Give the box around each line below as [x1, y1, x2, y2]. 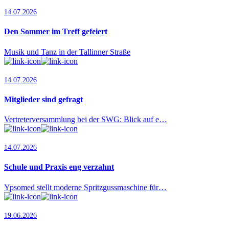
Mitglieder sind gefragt [4, 95, 83, 104]
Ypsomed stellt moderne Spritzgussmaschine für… [4, 182, 167, 192]
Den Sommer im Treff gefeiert [4, 27, 107, 36]
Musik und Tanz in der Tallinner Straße [4, 47, 130, 56]
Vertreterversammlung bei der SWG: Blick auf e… [4, 115, 167, 124]
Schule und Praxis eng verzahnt [4, 163, 114, 172]
